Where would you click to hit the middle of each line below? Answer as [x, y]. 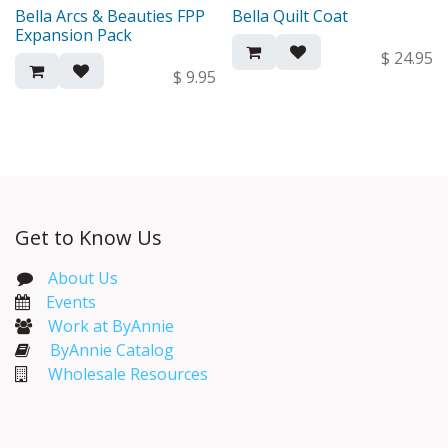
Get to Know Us [88, 237]
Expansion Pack [73, 34]
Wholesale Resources [128, 373]
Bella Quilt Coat [289, 15]
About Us [82, 277]
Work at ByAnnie [111, 325]
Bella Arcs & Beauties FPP [110, 15]
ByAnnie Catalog [112, 349]
